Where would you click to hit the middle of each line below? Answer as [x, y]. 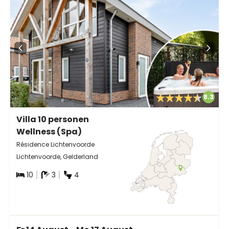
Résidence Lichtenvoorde [55, 144]
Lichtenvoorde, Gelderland [57, 156]
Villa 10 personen [53, 119]
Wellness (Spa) [49, 131]
